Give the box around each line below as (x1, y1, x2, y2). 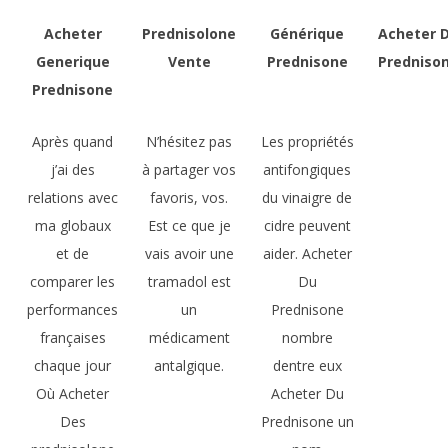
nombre (281, 328, 333, 347)
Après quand (32, 132, 113, 151)
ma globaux (34, 216, 111, 235)
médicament (148, 328, 230, 347)
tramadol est (147, 272, 231, 291)
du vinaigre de (262, 188, 352, 207)
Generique (35, 52, 110, 71)
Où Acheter (36, 384, 109, 403)
